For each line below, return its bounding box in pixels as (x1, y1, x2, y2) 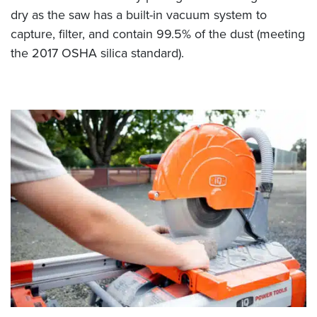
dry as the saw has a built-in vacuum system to (11, 6, 267, 23)
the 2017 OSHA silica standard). (11, 45, 184, 61)
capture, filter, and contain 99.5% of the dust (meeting (11, 25, 305, 42)
